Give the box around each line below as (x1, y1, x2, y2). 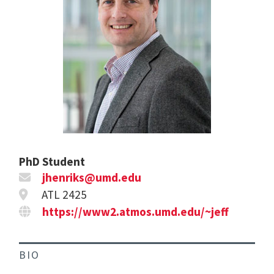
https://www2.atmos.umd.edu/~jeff (42, 204, 229, 220)
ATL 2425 (39, 187, 87, 202)
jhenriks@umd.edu (42, 170, 142, 185)
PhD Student (19, 154, 86, 169)
